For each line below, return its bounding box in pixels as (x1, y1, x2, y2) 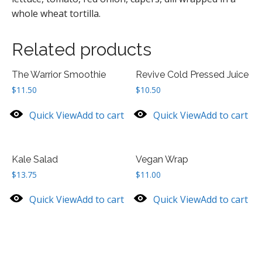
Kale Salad (12, 153, 58, 165)
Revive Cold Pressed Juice (136, 68, 249, 80)
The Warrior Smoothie (12, 68, 106, 80)
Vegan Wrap (136, 153, 189, 165)
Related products (12, 39, 151, 60)
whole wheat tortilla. (12, 6, 101, 20)
